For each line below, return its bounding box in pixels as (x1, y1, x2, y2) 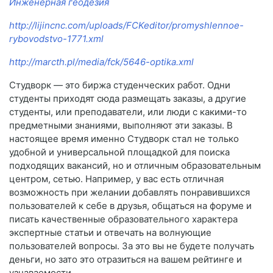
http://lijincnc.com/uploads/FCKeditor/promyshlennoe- (9, 19, 244, 32)
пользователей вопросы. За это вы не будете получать (9, 240, 254, 252)
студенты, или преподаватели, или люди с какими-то (9, 106, 247, 118)
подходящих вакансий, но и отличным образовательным (9, 160, 261, 172)
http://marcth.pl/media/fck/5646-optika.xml (9, 56, 194, 68)
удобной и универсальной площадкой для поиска (9, 146, 230, 158)
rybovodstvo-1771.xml (9, 33, 104, 45)
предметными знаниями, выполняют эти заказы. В (9, 119, 233, 132)
